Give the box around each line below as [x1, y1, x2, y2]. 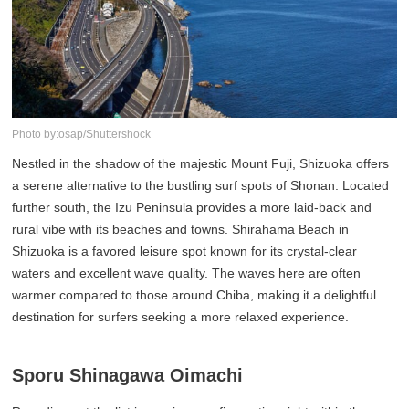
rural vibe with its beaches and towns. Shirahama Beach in [12, 222, 350, 237]
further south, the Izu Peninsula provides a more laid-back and [12, 200, 372, 215]
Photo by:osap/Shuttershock [12, 128, 152, 142]
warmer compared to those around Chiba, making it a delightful [12, 288, 377, 303]
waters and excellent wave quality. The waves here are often [12, 266, 362, 281]
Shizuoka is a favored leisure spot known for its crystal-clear [12, 244, 358, 259]
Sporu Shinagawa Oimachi [12, 365, 244, 386]
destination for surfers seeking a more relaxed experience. [12, 309, 350, 325]
